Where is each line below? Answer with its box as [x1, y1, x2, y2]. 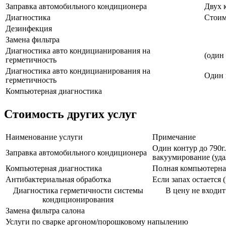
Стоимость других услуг [4, 107, 137, 121]
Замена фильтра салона [6, 206, 85, 215]
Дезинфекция [6, 24, 52, 33]
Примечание [152, 132, 196, 141]
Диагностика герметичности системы [13, 186, 143, 195]
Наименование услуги [6, 132, 83, 141]
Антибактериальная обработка [6, 175, 111, 184]
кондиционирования [42, 195, 114, 204]
